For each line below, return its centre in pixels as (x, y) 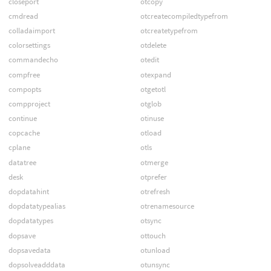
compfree (24, 74)
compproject (29, 103)
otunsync (155, 264)
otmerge (154, 162)
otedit (149, 60)
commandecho (33, 60)
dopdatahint (28, 192)
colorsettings (29, 45)
